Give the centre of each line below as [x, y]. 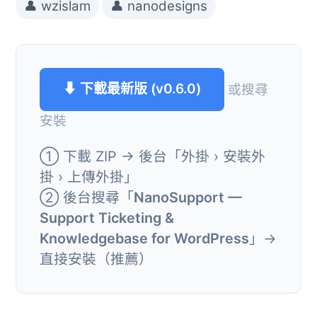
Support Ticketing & [107, 218]
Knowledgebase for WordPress [144, 238]
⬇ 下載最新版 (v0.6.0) [132, 89]
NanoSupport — [188, 197]
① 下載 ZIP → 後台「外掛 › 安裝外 [152, 156]
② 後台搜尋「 [87, 197]
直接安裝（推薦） [96, 259]
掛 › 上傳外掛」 [89, 177]
